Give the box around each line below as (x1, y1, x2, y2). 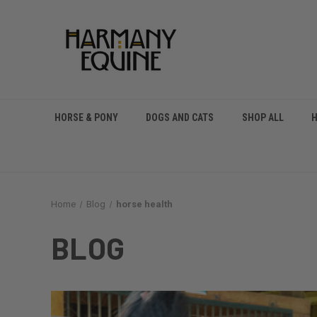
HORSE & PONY (54, 112, 118, 123)
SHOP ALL (241, 112, 284, 123)
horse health (115, 199, 173, 209)
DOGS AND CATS (146, 112, 214, 123)
